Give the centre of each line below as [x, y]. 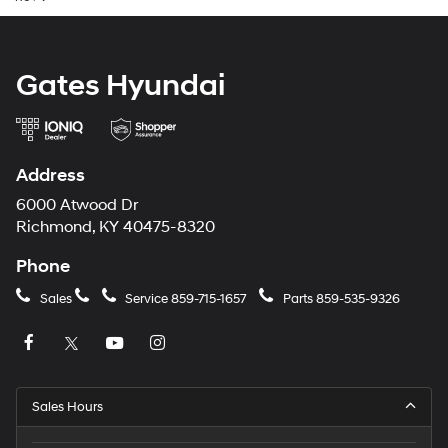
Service [146, 298]
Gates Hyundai [120, 85]
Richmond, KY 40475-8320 [115, 227]
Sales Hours [67, 407]
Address [50, 175]
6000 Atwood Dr [77, 205]
